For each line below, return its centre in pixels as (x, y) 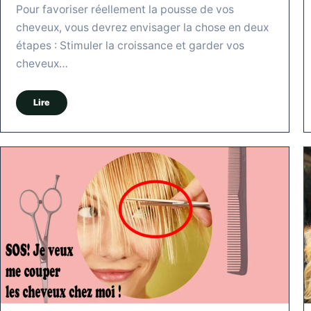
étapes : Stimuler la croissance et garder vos (130, 45)
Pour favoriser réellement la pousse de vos (125, 9)
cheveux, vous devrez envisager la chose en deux (142, 27)
